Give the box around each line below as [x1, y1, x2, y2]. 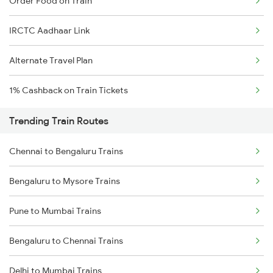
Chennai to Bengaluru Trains [9, 146, 123, 157]
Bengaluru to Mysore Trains [9, 175, 120, 187]
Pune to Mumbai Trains [9, 205, 101, 217]
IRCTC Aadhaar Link [9, 25, 90, 37]
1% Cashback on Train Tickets [9, 85, 128, 96]
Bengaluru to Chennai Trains [9, 235, 123, 247]
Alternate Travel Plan [9, 55, 93, 66]
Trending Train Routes [9, 115, 108, 127]
